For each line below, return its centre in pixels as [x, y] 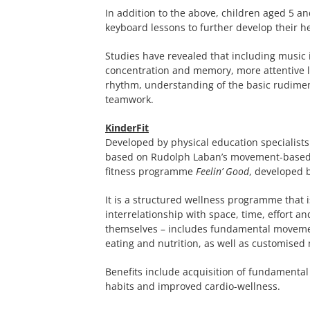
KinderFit [127, 128]
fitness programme [151, 172]
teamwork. [129, 100]
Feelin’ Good [222, 172]
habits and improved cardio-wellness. [193, 286]
